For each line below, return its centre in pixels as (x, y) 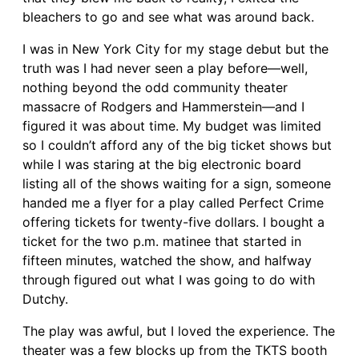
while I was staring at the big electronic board (162, 164)
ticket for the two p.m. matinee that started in (162, 241)
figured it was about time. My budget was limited (172, 125)
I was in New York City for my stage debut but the (175, 48)
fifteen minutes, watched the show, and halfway (167, 260)
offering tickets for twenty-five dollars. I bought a (173, 222)
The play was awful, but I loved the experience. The (179, 331)
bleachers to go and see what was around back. (168, 16)
